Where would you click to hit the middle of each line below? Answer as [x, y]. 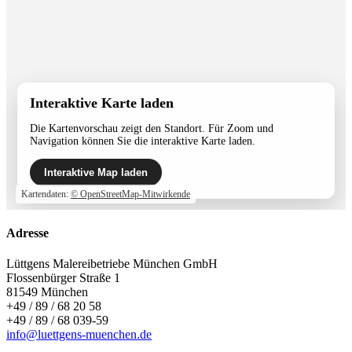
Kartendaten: [46, 194]
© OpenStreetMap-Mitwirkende [130, 194]
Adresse [27, 233]
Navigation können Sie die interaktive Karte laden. [143, 141]
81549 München [47, 292]
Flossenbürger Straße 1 [63, 278]
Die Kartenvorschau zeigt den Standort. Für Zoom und [152, 128]
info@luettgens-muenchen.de [79, 335]
